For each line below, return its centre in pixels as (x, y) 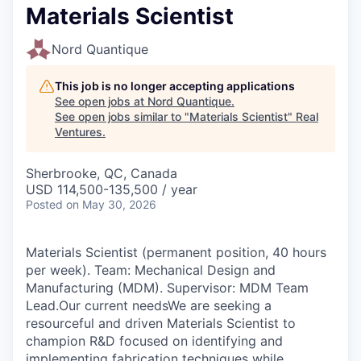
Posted (44, 204)
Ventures (79, 132)
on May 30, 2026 (111, 204)
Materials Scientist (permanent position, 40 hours (176, 252)
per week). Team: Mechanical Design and (151, 270)
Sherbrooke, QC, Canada (102, 173)
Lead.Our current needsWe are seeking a (149, 305)
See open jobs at (101, 101)
